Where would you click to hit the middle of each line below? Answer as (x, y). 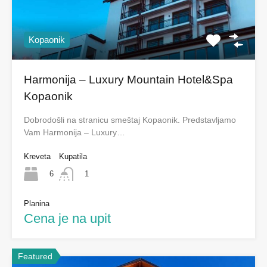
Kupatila (73, 157)
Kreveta (37, 157)
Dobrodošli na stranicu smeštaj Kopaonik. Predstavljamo (130, 120)
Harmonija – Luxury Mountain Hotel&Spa (128, 80)
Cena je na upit (67, 219)
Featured (35, 257)
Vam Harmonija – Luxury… (74, 133)
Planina (37, 204)
